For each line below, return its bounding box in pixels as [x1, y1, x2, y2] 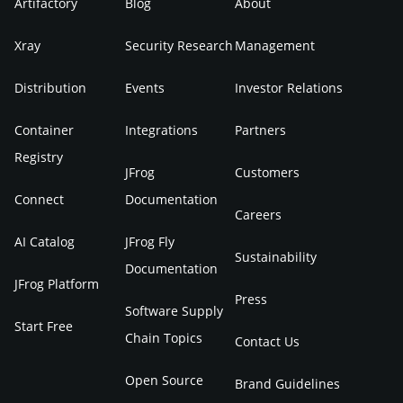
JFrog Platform [14, 275, 99, 293]
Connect [14, 191, 64, 209]
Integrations [124, 121, 198, 139]
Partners [235, 121, 287, 139]
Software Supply [124, 302, 223, 320]
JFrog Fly [124, 233, 175, 251]
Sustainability [235, 248, 318, 266]
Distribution [14, 79, 86, 97]
